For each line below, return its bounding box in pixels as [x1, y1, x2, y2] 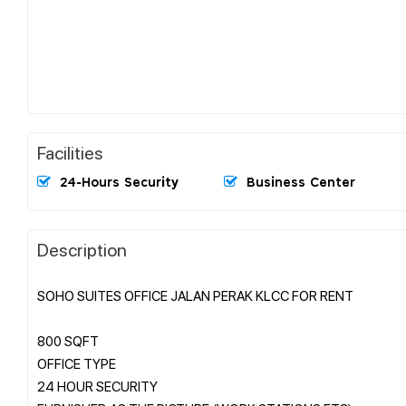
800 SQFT [37, 331, 99, 350]
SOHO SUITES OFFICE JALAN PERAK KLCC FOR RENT [37, 285, 353, 304]
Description [37, 237, 127, 261]
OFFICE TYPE [37, 353, 116, 372]
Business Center [246, 176, 355, 189]
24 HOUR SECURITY [37, 376, 158, 395]
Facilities [37, 140, 103, 164]
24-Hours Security [60, 176, 179, 189]
